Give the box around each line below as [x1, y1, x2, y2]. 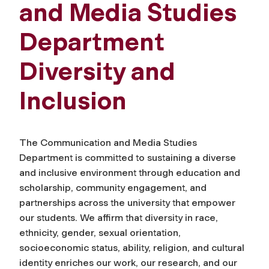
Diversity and [19, 56, 175, 86]
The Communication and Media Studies [19, 136, 197, 148]
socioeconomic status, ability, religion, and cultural [19, 241, 244, 253]
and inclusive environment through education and [19, 166, 240, 178]
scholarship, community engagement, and [19, 181, 207, 193]
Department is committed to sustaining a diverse [19, 151, 236, 163]
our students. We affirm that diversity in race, [19, 211, 218, 223]
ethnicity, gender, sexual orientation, [19, 226, 181, 238]
